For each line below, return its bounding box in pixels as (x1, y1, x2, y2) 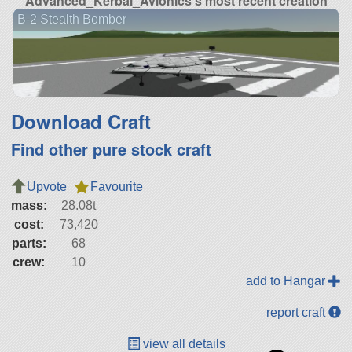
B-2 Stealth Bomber (16, 12, 126, 26)
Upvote (26, 180, 67, 194)
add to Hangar (246, 274, 329, 288)
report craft (266, 306, 329, 320)
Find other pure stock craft (10, 137, 211, 161)
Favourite (90, 180, 143, 194)
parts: (11, 236, 46, 251)
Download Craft (10, 108, 151, 135)
